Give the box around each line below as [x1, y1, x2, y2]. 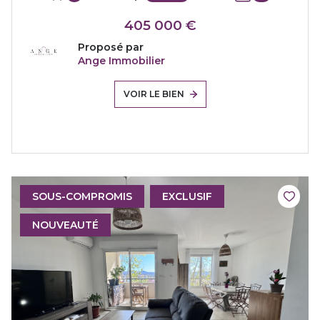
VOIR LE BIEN [123, 88, 184, 99]
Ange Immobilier [78, 54, 165, 67]
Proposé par [78, 40, 144, 54]
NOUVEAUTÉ [32, 218, 99, 231]
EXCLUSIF [162, 189, 212, 203]
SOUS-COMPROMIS [32, 189, 132, 203]
